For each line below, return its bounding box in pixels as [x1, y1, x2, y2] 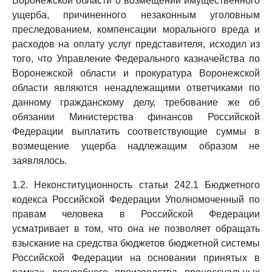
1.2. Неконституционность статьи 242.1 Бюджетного [12, 180, 260, 190]
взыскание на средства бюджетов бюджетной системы [12, 238, 260, 248]
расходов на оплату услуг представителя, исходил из [12, 39, 260, 49]
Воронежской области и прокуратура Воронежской [12, 68, 260, 78]
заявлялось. [12, 155, 67, 166]
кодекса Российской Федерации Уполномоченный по [12, 194, 260, 205]
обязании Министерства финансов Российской [12, 112, 260, 122]
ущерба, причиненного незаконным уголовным [12, 10, 260, 20]
